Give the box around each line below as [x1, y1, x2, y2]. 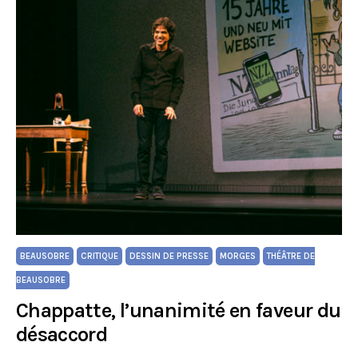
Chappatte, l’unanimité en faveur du [16, 298, 341, 323]
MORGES [220, 251, 256, 261]
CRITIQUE [81, 251, 118, 261]
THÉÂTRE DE [267, 251, 315, 261]
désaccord [16, 322, 108, 347]
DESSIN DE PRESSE [129, 251, 209, 261]
